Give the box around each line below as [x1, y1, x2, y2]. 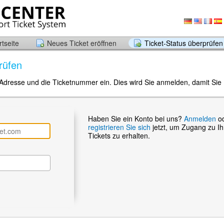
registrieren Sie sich [88, 122, 152, 132]
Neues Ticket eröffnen [47, 38, 116, 48]
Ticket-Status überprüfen [144, 38, 223, 48]
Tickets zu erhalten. [88, 130, 150, 140]
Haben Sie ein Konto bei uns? [88, 113, 184, 123]
